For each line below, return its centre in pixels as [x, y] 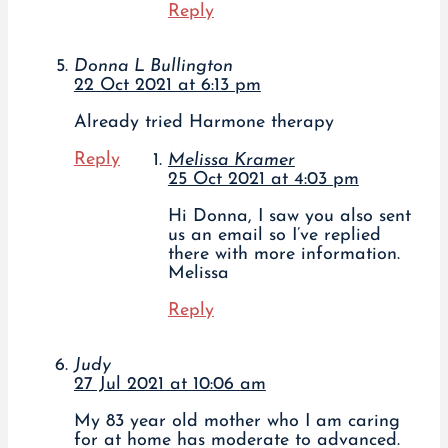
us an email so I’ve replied [274, 236]
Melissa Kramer [231, 161]
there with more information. [283, 255]
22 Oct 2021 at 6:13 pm [167, 86]
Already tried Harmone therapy [203, 123]
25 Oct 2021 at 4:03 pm [263, 180]
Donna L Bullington [153, 67]
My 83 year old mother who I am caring [236, 422]
